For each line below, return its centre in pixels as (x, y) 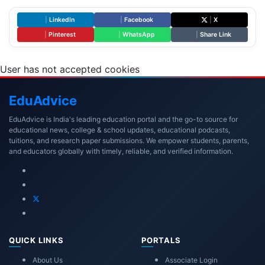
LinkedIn (62, 20)
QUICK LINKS (36, 240)
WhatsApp (139, 34)
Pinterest (62, 34)
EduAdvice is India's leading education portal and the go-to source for (123, 119)
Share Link (216, 34)
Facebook (139, 20)
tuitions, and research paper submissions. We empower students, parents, (129, 140)
